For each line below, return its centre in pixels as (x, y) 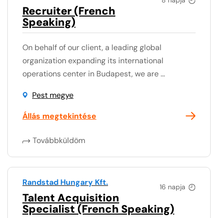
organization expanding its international (93, 60)
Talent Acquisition (71, 198)
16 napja (173, 187)
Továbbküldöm (59, 140)
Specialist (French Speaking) (98, 209)
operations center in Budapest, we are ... (94, 73)
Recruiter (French (69, 11)
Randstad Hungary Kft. (65, 182)
